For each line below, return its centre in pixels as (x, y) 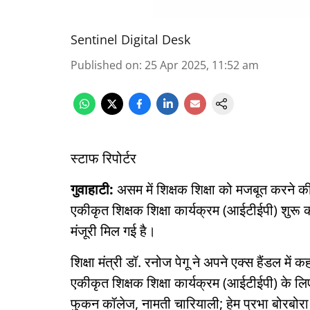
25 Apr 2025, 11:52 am (202, 65)
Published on (105, 65)
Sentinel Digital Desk (130, 39)
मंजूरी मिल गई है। (113, 231)
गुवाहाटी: (92, 189)
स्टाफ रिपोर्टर (103, 158)
